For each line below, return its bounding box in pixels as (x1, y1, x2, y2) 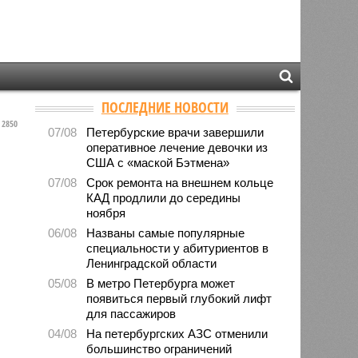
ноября (86, 205, 126, 220)
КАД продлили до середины (86, 190, 241, 205)
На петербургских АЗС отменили (86, 326, 268, 340)
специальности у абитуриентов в (86, 241, 269, 255)
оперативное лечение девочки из (86, 140, 268, 154)
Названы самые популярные (86, 225, 245, 240)
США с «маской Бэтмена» (86, 155, 230, 169)
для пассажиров (86, 306, 177, 320)
